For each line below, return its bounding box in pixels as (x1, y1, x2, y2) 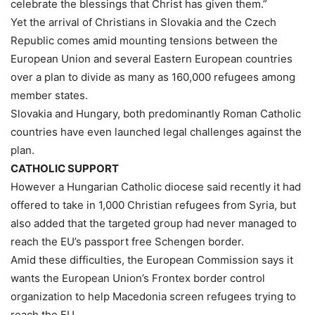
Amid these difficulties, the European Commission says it (11, 253, 293, 266)
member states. (11, 89, 88, 102)
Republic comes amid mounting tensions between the (11, 34, 278, 47)
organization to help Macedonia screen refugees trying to (11, 290, 296, 303)
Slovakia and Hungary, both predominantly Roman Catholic (11, 107, 301, 120)
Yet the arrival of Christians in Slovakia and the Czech (11, 15, 276, 29)
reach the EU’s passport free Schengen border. (11, 235, 244, 248)
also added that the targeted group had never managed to (11, 217, 297, 230)
